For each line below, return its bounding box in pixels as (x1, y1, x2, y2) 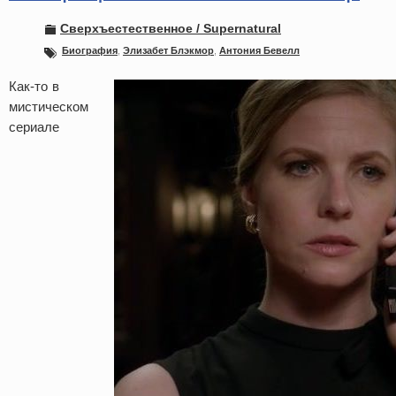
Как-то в (9, 79, 59, 94)
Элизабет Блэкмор (123, 45, 214, 56)
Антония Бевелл (219, 45, 300, 56)
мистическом (9, 99, 88, 114)
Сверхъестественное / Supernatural (60, 21, 281, 35)
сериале (9, 119, 59, 134)
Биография (62, 45, 118, 56)
